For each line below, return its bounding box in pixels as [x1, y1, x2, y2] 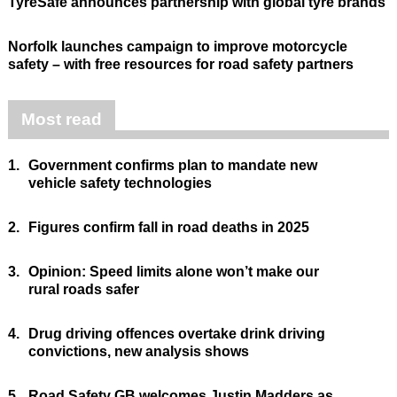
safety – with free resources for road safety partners [7, 57, 354, 73]
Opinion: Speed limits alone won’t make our [27, 264, 319, 280]
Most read [20, 110, 102, 129]
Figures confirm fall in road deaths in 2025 [27, 220, 309, 236]
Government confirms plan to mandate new [27, 158, 317, 174]
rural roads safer [27, 282, 139, 298]
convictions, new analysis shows [27, 344, 249, 360]
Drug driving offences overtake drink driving [27, 326, 325, 342]
